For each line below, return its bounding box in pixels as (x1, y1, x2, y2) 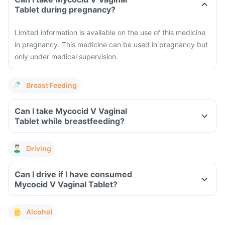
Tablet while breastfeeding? (15, 116, 125, 126)
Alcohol (26, 207, 53, 216)
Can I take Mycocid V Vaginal (15, 106, 127, 116)
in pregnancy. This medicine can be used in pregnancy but (15, 40, 208, 49)
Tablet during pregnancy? (15, 5, 116, 15)
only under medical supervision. (15, 52, 118, 61)
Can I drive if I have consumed (15, 169, 132, 179)
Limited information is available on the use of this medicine (15, 28, 205, 37)
